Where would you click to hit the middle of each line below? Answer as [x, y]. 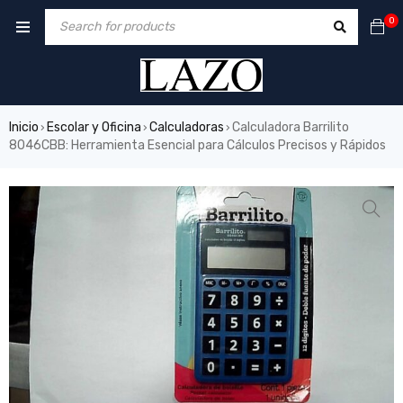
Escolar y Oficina [94, 127]
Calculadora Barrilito [291, 127]
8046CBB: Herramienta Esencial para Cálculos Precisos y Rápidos [197, 145]
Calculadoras [187, 127]
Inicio [24, 127]
